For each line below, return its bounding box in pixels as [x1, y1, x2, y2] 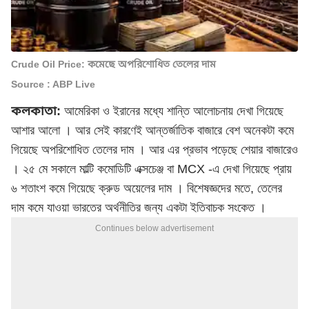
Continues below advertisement [95, 223, 214, 233]
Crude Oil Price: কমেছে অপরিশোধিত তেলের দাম [11, 59, 216, 70]
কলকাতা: [11, 104, 61, 118]
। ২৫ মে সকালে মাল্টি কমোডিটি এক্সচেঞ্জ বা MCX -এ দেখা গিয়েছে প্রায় [11, 162, 292, 176]
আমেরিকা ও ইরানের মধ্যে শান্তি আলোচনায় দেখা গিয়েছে [61, 104, 283, 118]
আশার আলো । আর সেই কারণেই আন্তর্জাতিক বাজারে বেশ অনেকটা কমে [11, 123, 294, 137]
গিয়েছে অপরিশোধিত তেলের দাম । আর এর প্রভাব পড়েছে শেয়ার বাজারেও [11, 143, 298, 157]
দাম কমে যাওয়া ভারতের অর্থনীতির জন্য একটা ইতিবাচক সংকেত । [11, 201, 266, 215]
